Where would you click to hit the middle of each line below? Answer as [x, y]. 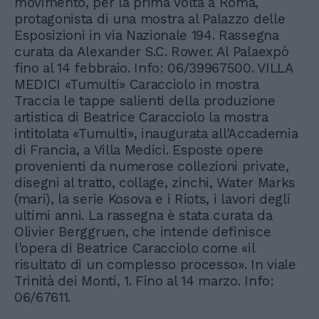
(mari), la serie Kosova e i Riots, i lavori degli [152, 199]
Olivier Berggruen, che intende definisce [143, 232]
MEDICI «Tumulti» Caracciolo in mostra [137, 85]
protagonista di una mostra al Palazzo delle [150, 19]
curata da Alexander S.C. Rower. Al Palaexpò [152, 52]
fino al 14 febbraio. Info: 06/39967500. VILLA [154, 68]
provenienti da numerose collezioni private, [152, 167]
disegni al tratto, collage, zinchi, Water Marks [155, 183]
